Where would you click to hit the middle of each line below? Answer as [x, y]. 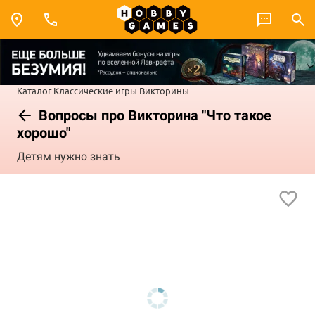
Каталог [34, 90]
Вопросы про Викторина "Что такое [153, 115]
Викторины [164, 90]
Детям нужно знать [69, 157]
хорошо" [44, 133]
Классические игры [95, 90]
